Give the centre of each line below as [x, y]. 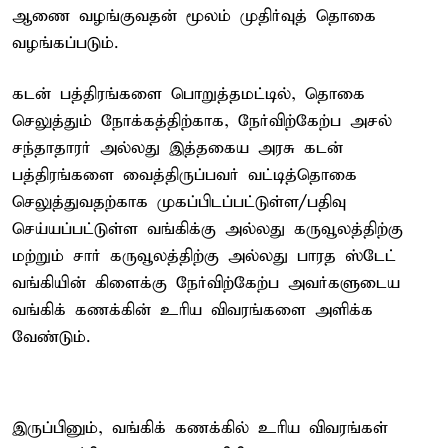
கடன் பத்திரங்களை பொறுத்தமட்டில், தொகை [188, 94]
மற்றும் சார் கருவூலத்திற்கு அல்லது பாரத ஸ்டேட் [204, 256]
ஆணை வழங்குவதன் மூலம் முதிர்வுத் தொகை [194, 16]
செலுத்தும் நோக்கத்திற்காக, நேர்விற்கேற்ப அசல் [202, 121]
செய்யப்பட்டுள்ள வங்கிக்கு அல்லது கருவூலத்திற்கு [207, 229]
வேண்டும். [51, 337]
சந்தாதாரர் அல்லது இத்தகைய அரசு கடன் [177, 148]
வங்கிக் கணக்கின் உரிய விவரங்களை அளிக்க [192, 310]
